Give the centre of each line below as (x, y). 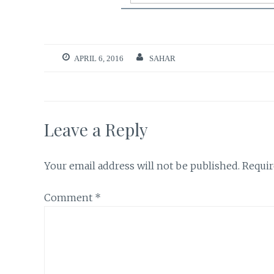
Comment (69, 198)
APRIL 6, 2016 (99, 58)
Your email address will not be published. (142, 165)
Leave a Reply (96, 129)
